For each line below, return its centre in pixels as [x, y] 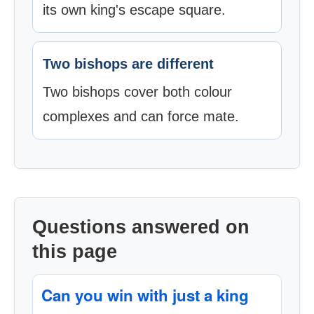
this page [75, 252]
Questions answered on [141, 227]
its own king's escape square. [134, 10]
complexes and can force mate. [141, 116]
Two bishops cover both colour [137, 92]
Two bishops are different [128, 64]
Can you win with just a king [145, 295]
